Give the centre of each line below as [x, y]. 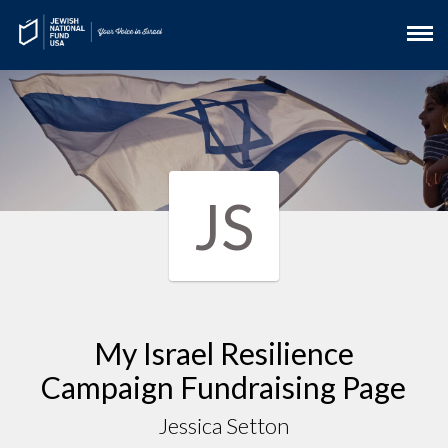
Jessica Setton [224, 425]
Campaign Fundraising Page [224, 386]
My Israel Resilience [223, 352]
